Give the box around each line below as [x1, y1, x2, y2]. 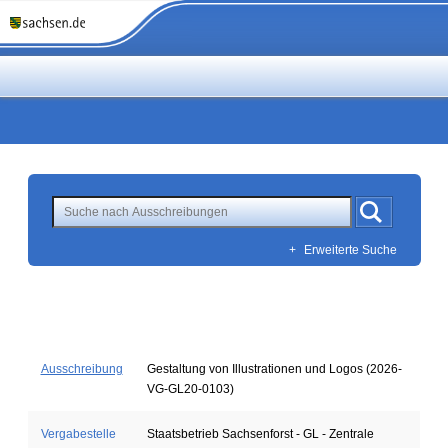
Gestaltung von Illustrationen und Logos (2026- [146, 362, 402, 376]
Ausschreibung [40, 362, 123, 376]
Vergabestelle [40, 427, 116, 441]
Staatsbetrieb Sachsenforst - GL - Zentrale [146, 427, 374, 441]
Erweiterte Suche [303, 243, 397, 257]
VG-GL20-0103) [146, 382, 234, 396]
